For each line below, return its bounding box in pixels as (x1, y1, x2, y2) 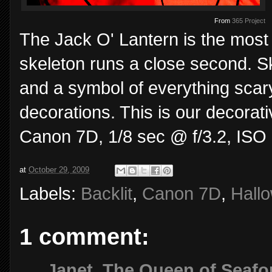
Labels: (19, 183, 81, 203)
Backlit (81, 183, 132, 203)
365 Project (232, 16, 265, 24)
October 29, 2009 (29, 165, 89, 174)
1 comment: (19, 223, 149, 250)
